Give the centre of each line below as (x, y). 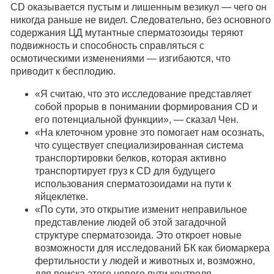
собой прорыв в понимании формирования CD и (146, 107)
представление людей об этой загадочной (131, 222)
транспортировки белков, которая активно (131, 158)
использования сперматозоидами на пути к (133, 184)
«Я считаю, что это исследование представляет (143, 94)
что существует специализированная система (139, 145)
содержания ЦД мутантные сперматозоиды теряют (127, 33)
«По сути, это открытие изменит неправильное (141, 209)
